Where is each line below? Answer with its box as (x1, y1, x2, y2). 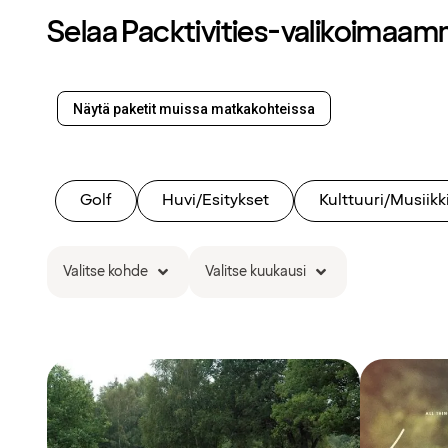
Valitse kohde (63, 264, 148, 279)
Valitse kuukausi (205, 264, 306, 279)
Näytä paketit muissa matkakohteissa (73, 100, 315, 117)
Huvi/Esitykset (162, 191, 269, 209)
